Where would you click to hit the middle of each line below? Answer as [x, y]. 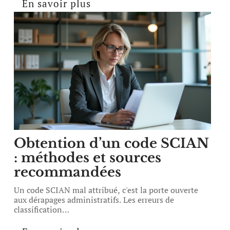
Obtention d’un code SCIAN [112, 143]
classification [38, 209]
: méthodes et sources [88, 158]
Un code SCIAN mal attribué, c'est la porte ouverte [106, 190]
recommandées [68, 172]
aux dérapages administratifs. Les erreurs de [94, 200]
